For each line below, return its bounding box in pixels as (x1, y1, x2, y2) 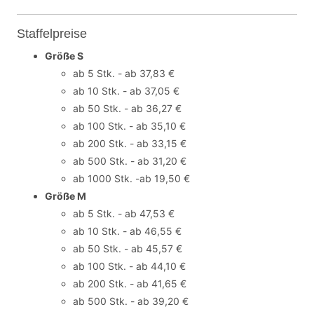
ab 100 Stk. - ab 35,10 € (73, 120, 186, 132)
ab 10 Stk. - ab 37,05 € (73, 85, 179, 97)
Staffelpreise (17, 27, 87, 41)
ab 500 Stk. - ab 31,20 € (73, 155, 186, 167)
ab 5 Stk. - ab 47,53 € (73, 207, 175, 219)
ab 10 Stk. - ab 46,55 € (73, 225, 182, 237)
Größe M (45, 190, 86, 202)
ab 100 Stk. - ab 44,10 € (73, 260, 186, 272)
